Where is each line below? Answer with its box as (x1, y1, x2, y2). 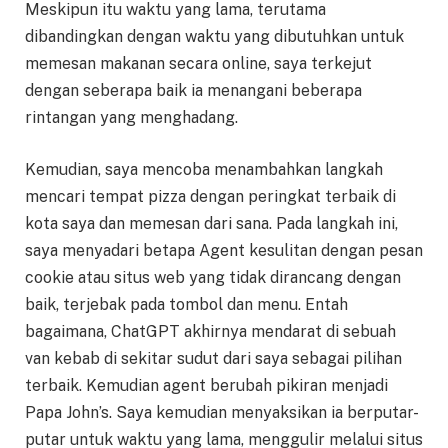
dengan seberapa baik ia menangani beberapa (25, 81, 362, 101)
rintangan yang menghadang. (25, 108, 238, 128)
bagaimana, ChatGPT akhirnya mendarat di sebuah (25, 321, 396, 341)
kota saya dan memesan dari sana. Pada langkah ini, (25, 213, 398, 233)
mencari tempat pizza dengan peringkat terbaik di (25, 186, 396, 206)
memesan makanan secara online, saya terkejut (25, 54, 372, 74)
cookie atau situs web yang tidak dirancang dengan (25, 267, 401, 287)
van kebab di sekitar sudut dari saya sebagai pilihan (25, 348, 402, 368)
